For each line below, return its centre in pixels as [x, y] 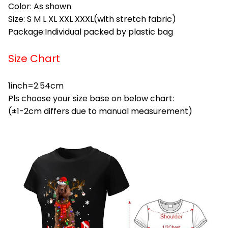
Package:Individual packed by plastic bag [91, 32]
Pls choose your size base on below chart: [91, 98]
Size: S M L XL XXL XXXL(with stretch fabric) [92, 19]
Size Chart [34, 58]
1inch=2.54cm [36, 85]
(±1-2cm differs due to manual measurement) [100, 111]
